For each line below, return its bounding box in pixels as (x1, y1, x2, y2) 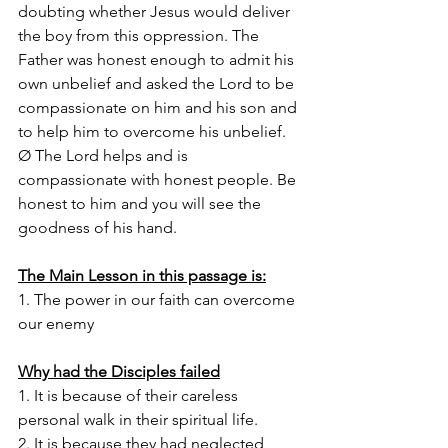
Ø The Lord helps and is (18, 146, 192, 165)
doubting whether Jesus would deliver (18, 2, 294, 21)
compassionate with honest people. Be (18, 170, 300, 189)
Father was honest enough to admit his (18, 50, 298, 69)
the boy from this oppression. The (18, 26, 263, 45)
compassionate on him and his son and (18, 98, 301, 117)
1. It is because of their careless (18, 386, 242, 405)
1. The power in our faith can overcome (18, 290, 299, 309)
